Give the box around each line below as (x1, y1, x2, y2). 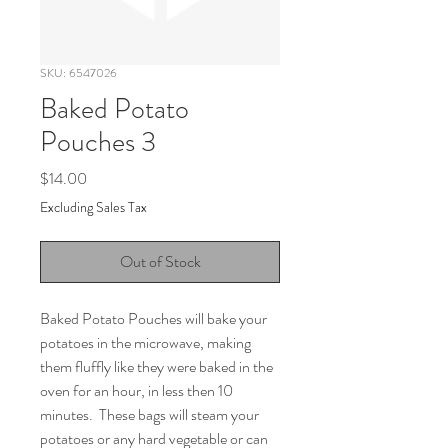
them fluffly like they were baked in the (40, 355, 273, 378)
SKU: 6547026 (40, 64, 117, 82)
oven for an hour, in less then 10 (40, 379, 233, 402)
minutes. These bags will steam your (40, 403, 259, 426)
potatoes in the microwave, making (40, 331, 251, 354)
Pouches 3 (40, 122, 156, 162)
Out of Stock (119, 250, 201, 273)
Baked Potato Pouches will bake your (40, 307, 267, 330)
